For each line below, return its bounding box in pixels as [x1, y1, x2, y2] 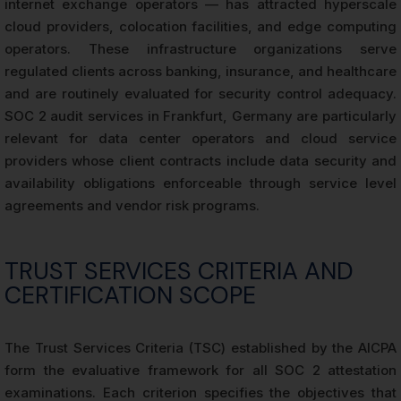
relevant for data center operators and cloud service [4, 130, 397, 148]
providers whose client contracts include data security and [4, 152, 397, 170]
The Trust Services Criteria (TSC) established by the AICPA [4, 339, 397, 357]
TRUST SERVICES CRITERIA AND [4, 255, 354, 287]
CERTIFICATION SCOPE [4, 279, 256, 311]
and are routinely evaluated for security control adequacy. [4, 85, 397, 103]
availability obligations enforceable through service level [4, 175, 397, 192]
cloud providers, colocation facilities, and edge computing [4, 18, 397, 36]
